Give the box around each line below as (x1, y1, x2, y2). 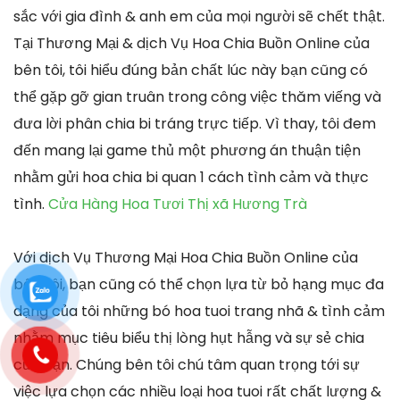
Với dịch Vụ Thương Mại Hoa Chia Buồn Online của (13, 246, 358, 268)
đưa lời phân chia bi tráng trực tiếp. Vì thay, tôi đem (13, 112, 376, 134)
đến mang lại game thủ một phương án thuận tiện (13, 139, 361, 161)
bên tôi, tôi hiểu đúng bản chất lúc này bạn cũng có (13, 59, 368, 80)
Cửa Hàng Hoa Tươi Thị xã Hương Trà (48, 193, 307, 214)
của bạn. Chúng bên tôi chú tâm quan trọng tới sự (13, 354, 360, 375)
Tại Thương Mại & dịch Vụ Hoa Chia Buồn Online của (13, 32, 370, 54)
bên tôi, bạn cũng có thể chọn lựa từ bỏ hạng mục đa (13, 273, 384, 295)
